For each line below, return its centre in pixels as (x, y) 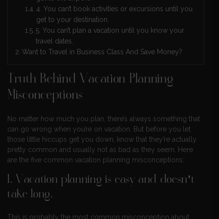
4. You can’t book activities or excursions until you (114, 9)
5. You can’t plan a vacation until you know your (110, 30)
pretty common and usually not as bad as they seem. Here (100, 149)
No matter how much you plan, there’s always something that (104, 119)
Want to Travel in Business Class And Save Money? (102, 52)
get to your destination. (72, 19)
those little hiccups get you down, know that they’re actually (102, 139)
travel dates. (54, 41)
